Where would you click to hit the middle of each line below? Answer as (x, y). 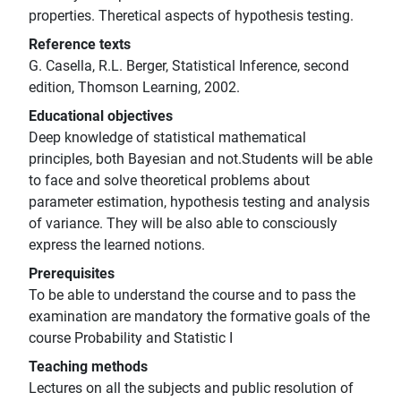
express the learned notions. (117, 245)
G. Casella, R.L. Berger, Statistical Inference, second (189, 66)
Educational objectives (101, 116)
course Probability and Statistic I (131, 338)
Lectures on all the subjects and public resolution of (191, 388)
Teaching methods (88, 367)
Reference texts (80, 45)
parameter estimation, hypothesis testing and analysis (199, 202)
